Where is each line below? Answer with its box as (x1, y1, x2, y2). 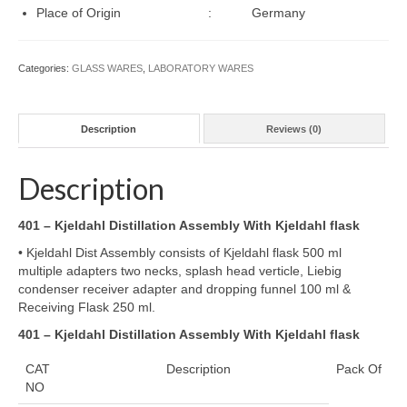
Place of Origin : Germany (36, 5, 305, 20)
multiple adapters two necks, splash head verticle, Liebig (18, 263, 342, 278)
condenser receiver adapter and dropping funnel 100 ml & (18, 282, 351, 296)
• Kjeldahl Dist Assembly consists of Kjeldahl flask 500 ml (18, 245, 342, 260)
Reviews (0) (266, 123, 323, 134)
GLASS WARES (72, 63, 143, 74)
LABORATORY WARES (148, 63, 253, 74)
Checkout (74, 72, 135, 89)
